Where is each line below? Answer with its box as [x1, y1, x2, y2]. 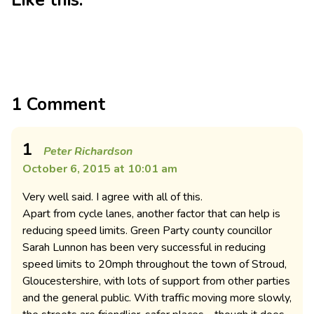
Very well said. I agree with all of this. [22, 189, 203, 205]
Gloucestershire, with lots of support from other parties [22, 273, 290, 289]
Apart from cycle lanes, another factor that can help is [22, 206, 280, 222]
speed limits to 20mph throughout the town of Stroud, [22, 257, 287, 273]
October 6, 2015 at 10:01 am [22, 161, 177, 177]
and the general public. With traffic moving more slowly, [22, 290, 292, 306]
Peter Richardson [43, 144, 132, 160]
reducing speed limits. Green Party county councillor [22, 223, 272, 239]
